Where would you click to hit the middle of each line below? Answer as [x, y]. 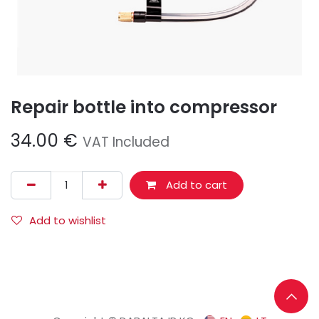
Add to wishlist [68, 220]
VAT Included [126, 142]
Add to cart [195, 185]
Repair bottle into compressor [144, 107]
